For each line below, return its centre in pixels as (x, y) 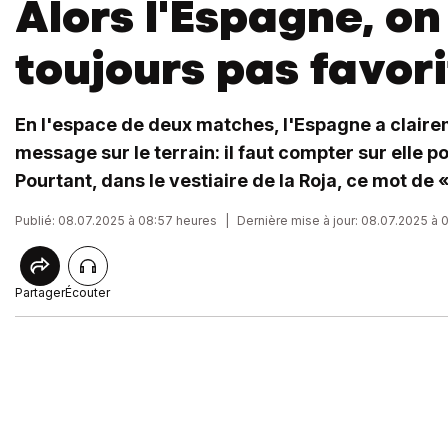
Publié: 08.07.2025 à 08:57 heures (116, 220)
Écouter (87, 292)
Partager (40, 292)
